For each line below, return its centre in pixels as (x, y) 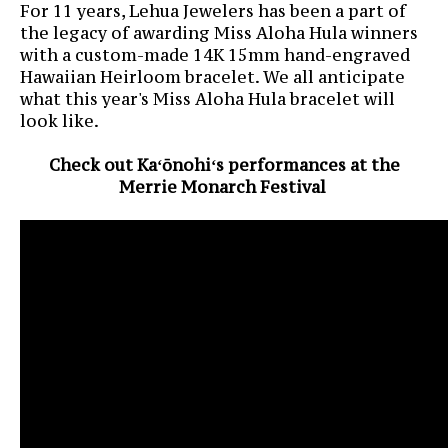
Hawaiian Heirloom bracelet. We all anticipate (212, 76)
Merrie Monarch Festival (224, 186)
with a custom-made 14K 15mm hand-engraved (215, 54)
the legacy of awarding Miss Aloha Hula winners (219, 32)
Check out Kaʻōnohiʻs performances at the (224, 164)
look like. (59, 120)
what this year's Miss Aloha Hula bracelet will (207, 98)
